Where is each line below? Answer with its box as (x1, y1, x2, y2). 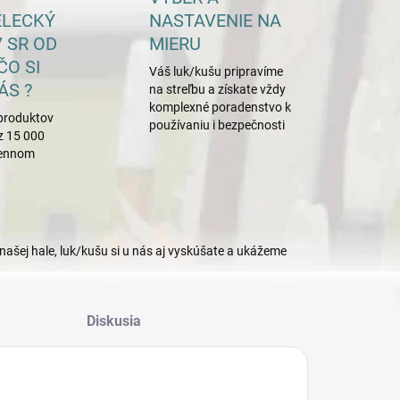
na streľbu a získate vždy (149, 82, 287, 96)
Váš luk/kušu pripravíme (149, 64, 284, 79)
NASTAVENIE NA (149, 10, 282, 31)
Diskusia (87, 312, 142, 329)
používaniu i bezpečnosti (149, 118, 286, 132)
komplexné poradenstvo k (149, 100, 292, 114)
